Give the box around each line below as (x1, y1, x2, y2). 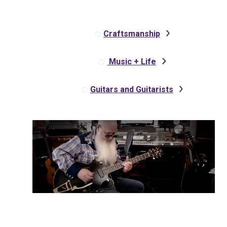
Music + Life (107, 56, 157, 66)
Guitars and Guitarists (90, 84, 173, 94)
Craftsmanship (103, 28, 160, 39)
